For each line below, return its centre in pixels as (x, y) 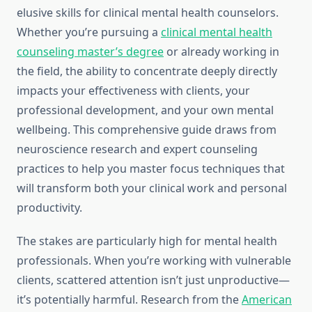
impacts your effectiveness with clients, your (133, 91)
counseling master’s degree (90, 52)
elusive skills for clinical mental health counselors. (148, 13)
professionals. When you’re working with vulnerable (154, 261)
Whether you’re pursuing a (89, 32)
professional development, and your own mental (145, 110)
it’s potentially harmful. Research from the (129, 300)
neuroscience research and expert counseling (137, 149)
